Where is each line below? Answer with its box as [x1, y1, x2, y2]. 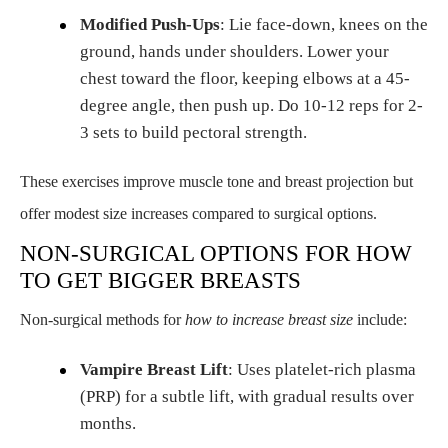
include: [353, 311, 407, 329]
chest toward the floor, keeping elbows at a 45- [80, 69, 410, 89]
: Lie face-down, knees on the [220, 15, 428, 35]
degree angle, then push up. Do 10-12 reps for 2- [80, 96, 423, 116]
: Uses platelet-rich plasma [228, 360, 416, 380]
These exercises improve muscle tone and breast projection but [20, 173, 413, 191]
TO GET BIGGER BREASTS [20, 268, 301, 294]
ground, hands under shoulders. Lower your [80, 42, 389, 62]
